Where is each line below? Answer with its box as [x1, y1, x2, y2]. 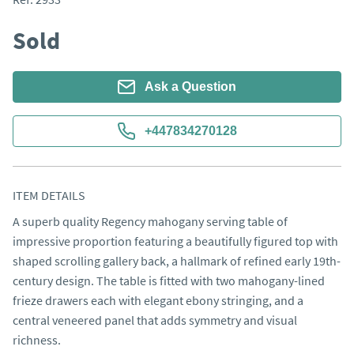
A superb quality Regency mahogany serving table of [13, 213, 288, 229]
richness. [13, 332, 61, 348]
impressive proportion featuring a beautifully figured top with [13, 233, 338, 249]
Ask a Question [145, 80, 236, 93]
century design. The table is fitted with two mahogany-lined [13, 273, 325, 288]
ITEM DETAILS [13, 187, 85, 203]
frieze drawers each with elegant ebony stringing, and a [13, 292, 303, 308]
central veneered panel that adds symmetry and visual [13, 312, 297, 328]
